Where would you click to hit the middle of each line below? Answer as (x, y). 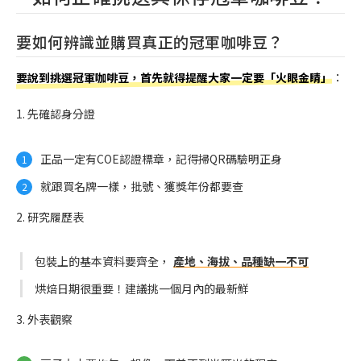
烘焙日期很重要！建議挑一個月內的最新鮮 (142, 289)
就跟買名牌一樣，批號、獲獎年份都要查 (142, 186)
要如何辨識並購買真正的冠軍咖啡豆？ (150, 42)
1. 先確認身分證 (56, 114)
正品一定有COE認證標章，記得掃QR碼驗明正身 (161, 158)
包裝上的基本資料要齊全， (102, 261)
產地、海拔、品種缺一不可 (241, 261)
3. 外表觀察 (44, 320)
